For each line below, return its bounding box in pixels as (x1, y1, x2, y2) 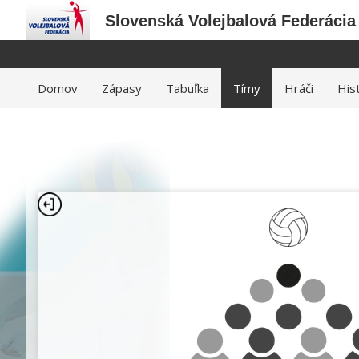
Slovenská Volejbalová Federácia (105, 12, 356, 30)
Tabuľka (166, 80, 209, 96)
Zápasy (102, 80, 142, 96)
